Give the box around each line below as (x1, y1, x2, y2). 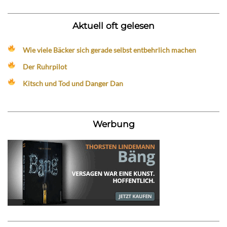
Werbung (92, 118, 135, 129)
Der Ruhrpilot (23, 62, 67, 71)
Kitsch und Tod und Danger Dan (23, 79, 124, 88)
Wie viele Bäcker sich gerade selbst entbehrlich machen (23, 45, 197, 54)
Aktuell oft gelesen (72, 20, 155, 31)
